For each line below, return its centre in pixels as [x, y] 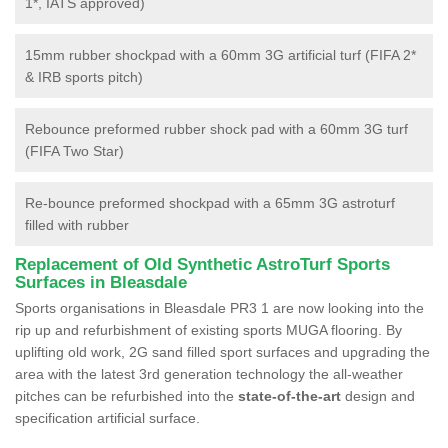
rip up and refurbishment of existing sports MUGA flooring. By [208, 329]
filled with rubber [77, 224]
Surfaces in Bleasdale [101, 282]
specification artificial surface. [107, 417]
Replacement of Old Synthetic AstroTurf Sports [202, 264]
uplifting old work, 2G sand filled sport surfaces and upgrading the [222, 351]
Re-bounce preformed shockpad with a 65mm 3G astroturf [210, 202]
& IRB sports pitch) [84, 76]
